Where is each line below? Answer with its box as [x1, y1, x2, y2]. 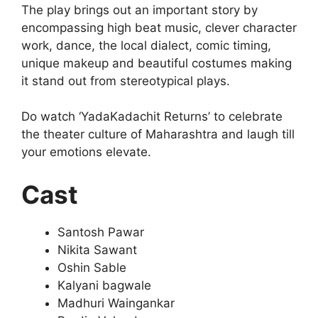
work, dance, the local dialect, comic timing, [21, 38, 271, 53]
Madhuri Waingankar [57, 295, 175, 310]
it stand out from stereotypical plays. [21, 73, 234, 88]
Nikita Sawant [57, 242, 137, 257]
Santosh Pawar [57, 224, 144, 239]
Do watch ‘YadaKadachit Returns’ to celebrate [21, 109, 283, 124]
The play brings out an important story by [21, 2, 258, 17]
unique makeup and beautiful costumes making [21, 55, 292, 70]
